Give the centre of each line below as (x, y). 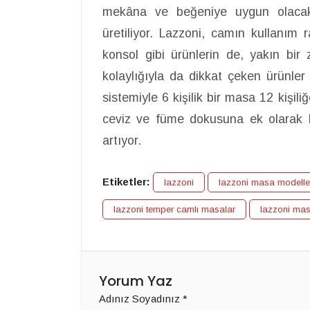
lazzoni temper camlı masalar (174, 209)
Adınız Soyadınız (141, 298)
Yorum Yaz (136, 281)
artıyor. (122, 140)
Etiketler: (126, 181)
